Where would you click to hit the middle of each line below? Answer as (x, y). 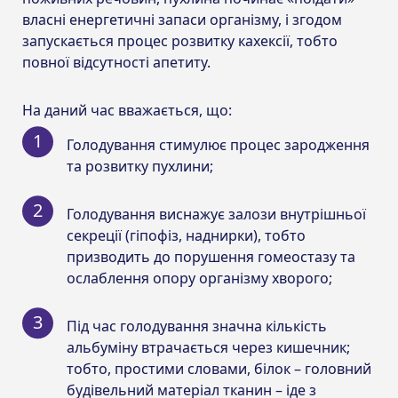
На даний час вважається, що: (127, 110)
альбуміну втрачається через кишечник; (208, 347)
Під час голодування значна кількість (197, 326)
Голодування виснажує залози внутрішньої (216, 214)
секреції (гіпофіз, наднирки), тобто (186, 235)
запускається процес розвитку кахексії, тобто (180, 40)
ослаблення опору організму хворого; (199, 278)
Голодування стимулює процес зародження (218, 144)
